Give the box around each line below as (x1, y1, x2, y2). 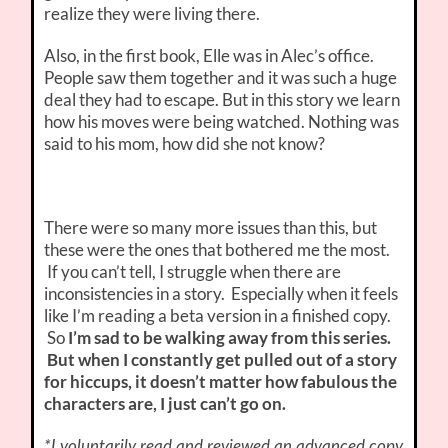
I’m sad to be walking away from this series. (65, 327, 392, 349)
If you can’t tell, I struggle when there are (44, 261, 342, 283)
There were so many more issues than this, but (44, 217, 378, 239)
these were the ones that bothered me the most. (44, 239, 391, 261)
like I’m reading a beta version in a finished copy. (44, 305, 392, 327)
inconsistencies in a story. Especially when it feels (44, 283, 399, 305)
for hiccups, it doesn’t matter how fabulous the (44, 371, 398, 393)
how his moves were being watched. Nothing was (44, 111, 400, 133)
